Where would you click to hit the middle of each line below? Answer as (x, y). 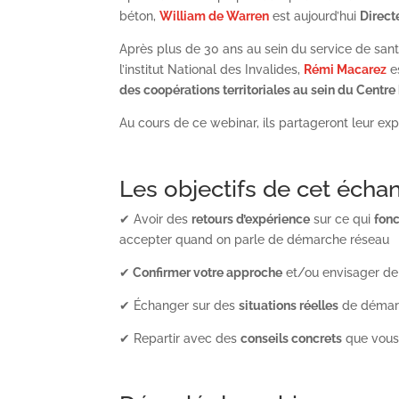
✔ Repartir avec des (180, 339)
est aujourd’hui (317, 16)
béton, (140, 16)
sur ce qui (342, 220)
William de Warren (215, 16)
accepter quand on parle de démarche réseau (255, 240)
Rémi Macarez (346, 70)
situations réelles (289, 306)
